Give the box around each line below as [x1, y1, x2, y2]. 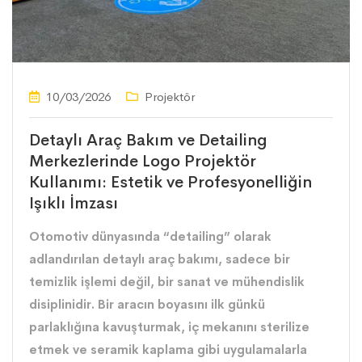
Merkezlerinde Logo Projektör [29, 151, 256, 172]
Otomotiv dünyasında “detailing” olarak [29, 229, 271, 245]
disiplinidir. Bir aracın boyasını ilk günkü [29, 297, 265, 313]
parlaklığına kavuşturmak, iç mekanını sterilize [29, 319, 309, 335]
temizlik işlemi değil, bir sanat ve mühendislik [29, 274, 305, 290]
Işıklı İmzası [29, 193, 118, 214]
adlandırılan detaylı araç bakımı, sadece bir [29, 251, 290, 267]
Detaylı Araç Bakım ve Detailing [29, 130, 267, 151]
